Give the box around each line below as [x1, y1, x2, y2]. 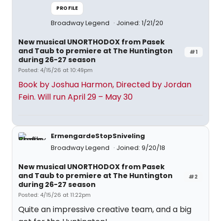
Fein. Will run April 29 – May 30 [18, 91, 133, 103]
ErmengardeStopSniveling [51, 131, 145, 141]
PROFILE [56, 4, 78, 12]
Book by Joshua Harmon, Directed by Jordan [18, 79, 191, 90]
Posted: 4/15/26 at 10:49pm [18, 66, 93, 74]
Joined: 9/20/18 [116, 143, 165, 152]
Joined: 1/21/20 [116, 18, 163, 28]
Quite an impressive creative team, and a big [18, 204, 191, 215]
